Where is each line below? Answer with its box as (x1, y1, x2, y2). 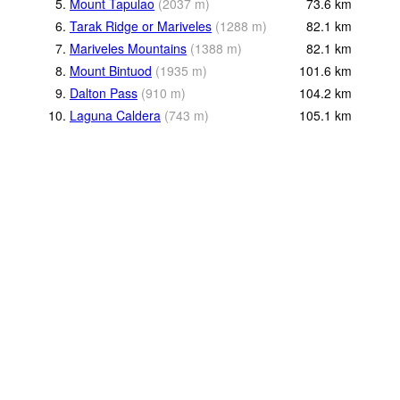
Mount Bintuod (70, 62, 152, 80)
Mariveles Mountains (70, 39, 187, 58)
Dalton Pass (70, 84, 137, 103)
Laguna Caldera (70, 106, 161, 125)
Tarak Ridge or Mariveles (70, 17, 212, 36)
